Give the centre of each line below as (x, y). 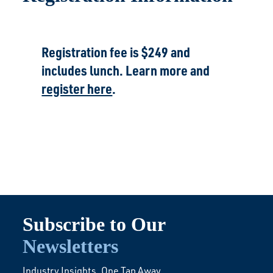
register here (77, 88)
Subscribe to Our (94, 224)
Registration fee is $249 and (116, 51)
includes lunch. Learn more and (126, 70)
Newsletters (71, 246)
